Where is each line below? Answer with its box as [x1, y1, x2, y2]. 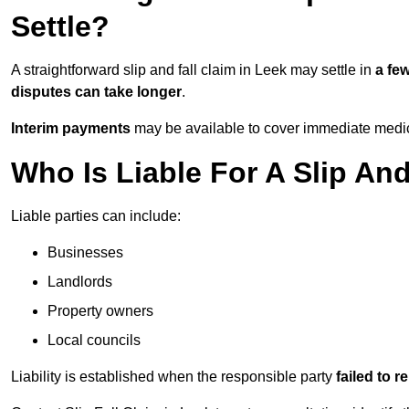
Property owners [47, 303, 153, 320]
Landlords [47, 274, 112, 290]
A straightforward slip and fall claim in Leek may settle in [11, 62, 375, 79]
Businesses [47, 245, 123, 261]
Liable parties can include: [11, 208, 181, 225]
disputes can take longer [11, 84, 182, 100]
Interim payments [11, 121, 131, 137]
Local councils [47, 332, 141, 349]
